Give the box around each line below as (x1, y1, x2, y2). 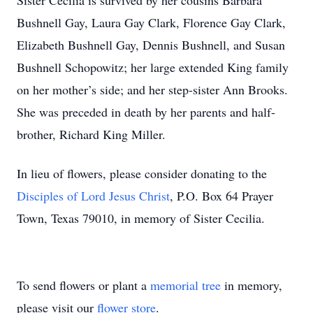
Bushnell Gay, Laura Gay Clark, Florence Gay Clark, (17, 14, 286, 31)
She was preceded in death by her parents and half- (17, 103, 275, 120)
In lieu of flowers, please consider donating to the (17, 165, 267, 182)
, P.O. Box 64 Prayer (170, 187, 273, 204)
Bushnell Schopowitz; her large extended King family (17, 59, 289, 75)
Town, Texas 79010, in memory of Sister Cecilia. (17, 210, 265, 226)
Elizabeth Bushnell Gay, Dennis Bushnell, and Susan (17, 36, 285, 53)
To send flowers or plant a (17, 277, 150, 293)
